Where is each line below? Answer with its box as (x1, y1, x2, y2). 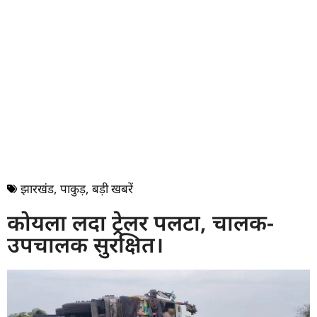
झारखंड (21, 180, 54, 197)
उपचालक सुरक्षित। (7, 229, 163, 260)
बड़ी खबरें (92, 180, 133, 197)
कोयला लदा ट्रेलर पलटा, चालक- (7, 207, 274, 238)
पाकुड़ (60, 180, 86, 197)
